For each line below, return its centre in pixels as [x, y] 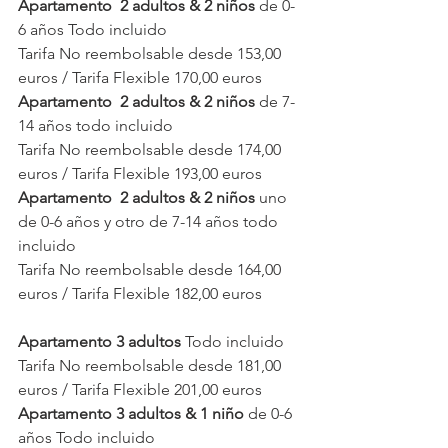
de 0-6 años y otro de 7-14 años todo [150, 222]
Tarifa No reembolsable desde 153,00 [151, 54]
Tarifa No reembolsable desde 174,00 [151, 150]
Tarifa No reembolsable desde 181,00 [151, 366]
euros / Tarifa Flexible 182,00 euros [140, 294]
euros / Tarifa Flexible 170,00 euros [140, 78]
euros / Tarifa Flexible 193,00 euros [140, 174]
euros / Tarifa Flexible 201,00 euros [140, 390]
